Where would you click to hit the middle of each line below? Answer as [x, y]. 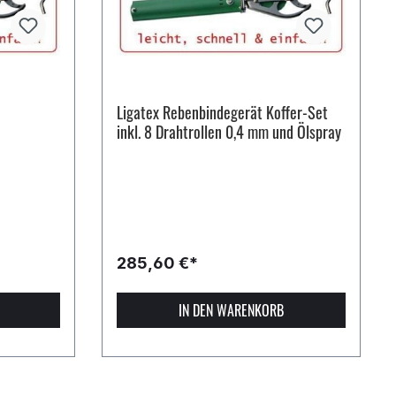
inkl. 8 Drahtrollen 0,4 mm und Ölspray [228, 132]
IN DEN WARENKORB [231, 310]
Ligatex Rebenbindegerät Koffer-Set [222, 112]
